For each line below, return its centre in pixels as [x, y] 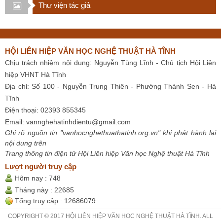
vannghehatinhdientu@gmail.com [78, 122]
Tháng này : [34, 190]
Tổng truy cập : [38, 201]
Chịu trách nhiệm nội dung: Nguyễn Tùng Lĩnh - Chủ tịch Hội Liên [110, 62]
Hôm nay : [31, 178]
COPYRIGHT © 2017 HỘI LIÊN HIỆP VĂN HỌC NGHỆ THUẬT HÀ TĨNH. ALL [110, 216]
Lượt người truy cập [41, 166]
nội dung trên [26, 143]
